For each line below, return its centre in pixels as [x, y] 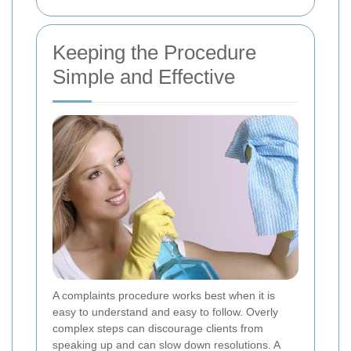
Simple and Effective [144, 77]
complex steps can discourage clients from [158, 328]
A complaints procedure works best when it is [164, 295]
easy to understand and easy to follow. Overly [165, 311]
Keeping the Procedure [154, 53]
